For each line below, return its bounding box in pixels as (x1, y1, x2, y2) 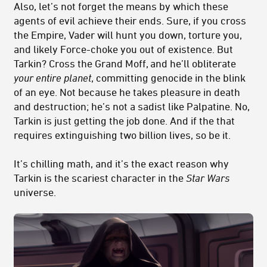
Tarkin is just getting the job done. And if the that (14, 114, 235, 126)
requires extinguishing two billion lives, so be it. (14, 128, 231, 141)
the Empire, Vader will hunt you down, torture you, (14, 28, 242, 41)
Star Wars (184, 171, 229, 184)
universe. (14, 185, 56, 198)
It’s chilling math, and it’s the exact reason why (14, 157, 229, 169)
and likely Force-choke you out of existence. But (14, 42, 233, 55)
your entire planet (14, 71, 91, 83)
